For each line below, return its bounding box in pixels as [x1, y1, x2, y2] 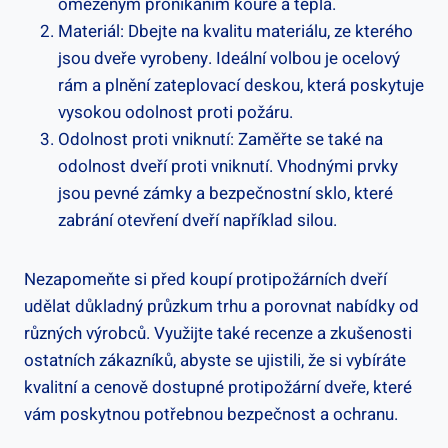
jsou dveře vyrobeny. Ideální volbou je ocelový [58, 46, 400, 72]
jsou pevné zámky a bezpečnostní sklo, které [58, 181, 393, 207]
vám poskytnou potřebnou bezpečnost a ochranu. [24, 402, 398, 428]
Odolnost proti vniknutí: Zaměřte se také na [58, 127, 383, 153]
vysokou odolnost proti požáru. [58, 100, 293, 126]
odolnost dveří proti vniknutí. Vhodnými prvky [58, 154, 398, 180]
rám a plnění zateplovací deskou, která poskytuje [58, 73, 424, 99]
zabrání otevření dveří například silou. [58, 208, 337, 234]
